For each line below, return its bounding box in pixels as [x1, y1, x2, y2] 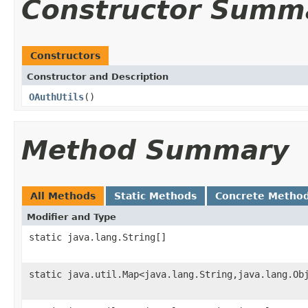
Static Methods [114, 190, 197, 201]
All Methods [30, 190, 96, 201]
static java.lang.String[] [29, 231, 166, 243]
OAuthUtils [29, 91, 84, 102]
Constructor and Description [27, 71, 168, 82]
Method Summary [21, 134, 289, 166]
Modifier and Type [27, 211, 116, 222]
